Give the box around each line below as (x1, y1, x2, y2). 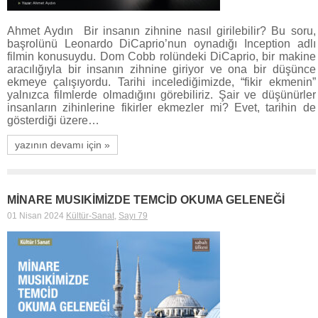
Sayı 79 (119, 210, 148, 221)
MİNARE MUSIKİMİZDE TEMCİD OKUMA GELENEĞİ (7, 193, 285, 206)
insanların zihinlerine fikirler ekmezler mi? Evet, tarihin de (7, 101, 316, 114)
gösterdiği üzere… (7, 114, 99, 126)
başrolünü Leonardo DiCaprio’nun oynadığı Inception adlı (7, 37, 316, 50)
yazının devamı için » (15, 138, 110, 150)
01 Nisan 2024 (7, 210, 64, 221)
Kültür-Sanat (66, 210, 114, 221)
